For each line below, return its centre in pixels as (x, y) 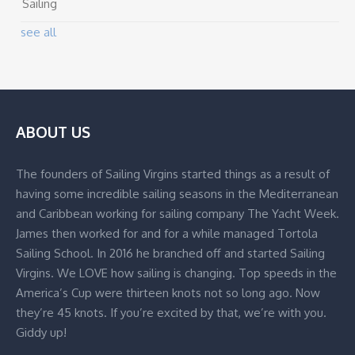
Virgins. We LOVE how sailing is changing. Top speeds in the (176, 273)
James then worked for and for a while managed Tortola (167, 233)
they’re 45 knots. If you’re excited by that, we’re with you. (171, 313)
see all (39, 32)
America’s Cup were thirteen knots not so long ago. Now (168, 293)
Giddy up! (41, 332)
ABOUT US (53, 132)
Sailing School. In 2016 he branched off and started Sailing (170, 253)
